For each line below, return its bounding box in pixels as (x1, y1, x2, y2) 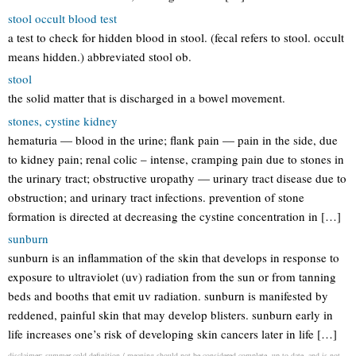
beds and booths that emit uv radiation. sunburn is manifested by (8, 288, 328, 304)
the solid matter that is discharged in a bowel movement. (8, 90, 285, 106)
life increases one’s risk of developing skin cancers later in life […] (8, 326, 337, 342)
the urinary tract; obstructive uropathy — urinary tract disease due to (8, 169, 346, 186)
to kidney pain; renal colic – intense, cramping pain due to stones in (8, 150, 344, 167)
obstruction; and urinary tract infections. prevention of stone (8, 188, 304, 205)
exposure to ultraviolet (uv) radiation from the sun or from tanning (8, 269, 336, 284)
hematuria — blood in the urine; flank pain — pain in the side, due (8, 131, 338, 148)
